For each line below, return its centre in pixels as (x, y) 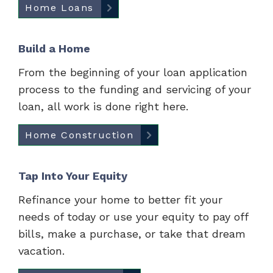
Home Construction (80, 135)
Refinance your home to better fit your (120, 200)
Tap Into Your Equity (73, 176)
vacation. (41, 251)
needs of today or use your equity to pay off (133, 217)
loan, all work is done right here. (103, 106)
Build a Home (54, 48)
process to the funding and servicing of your (135, 89)
